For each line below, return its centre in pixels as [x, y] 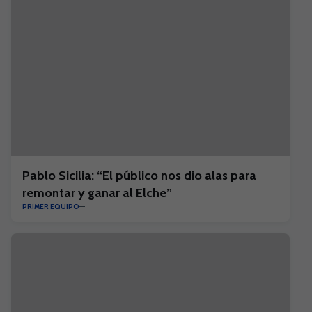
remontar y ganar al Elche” [97, 193]
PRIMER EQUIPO [51, 206]
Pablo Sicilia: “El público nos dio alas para [139, 175]
